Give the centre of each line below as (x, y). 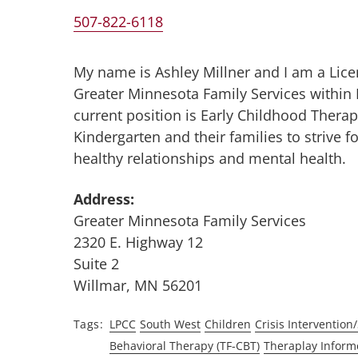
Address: (103, 199)
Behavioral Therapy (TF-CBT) (184, 345)
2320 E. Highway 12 (138, 242)
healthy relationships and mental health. (209, 158)
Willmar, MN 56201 (137, 285)
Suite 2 (96, 263)
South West (170, 324)
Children (227, 324)
